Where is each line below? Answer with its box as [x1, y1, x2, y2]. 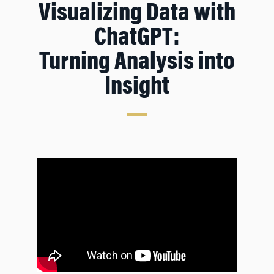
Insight [105, 76, 169, 100]
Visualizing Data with [39, 2, 235, 27]
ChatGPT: [94, 27, 180, 51]
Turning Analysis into [39, 51, 235, 76]
